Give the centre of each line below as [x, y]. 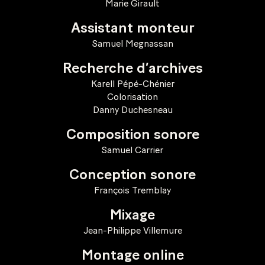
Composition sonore [132, 135]
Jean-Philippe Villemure [132, 230]
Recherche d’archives [132, 69]
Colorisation [132, 97]
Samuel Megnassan [132, 43]
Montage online [132, 256]
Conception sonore [132, 175]
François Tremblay [132, 190]
